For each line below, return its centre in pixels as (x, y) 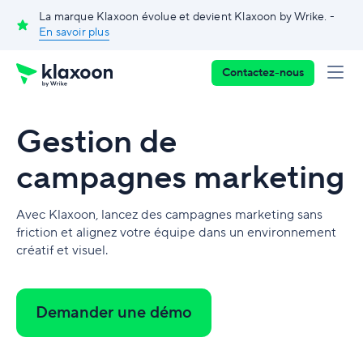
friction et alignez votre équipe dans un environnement (176, 233)
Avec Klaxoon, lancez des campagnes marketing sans (169, 215)
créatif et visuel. (62, 250)
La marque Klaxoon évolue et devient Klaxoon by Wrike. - (187, 17)
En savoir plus (74, 32)
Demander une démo (114, 313)
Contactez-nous (263, 73)
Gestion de (96, 142)
